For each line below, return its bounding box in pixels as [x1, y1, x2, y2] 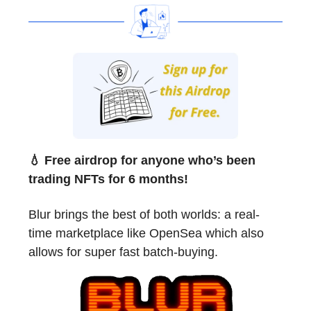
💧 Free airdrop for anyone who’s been [28, 153, 255, 167]
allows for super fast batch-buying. [28, 244, 218, 259]
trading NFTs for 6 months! [28, 171, 188, 186]
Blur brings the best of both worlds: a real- [28, 207, 260, 221]
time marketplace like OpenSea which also [28, 226, 264, 240]
